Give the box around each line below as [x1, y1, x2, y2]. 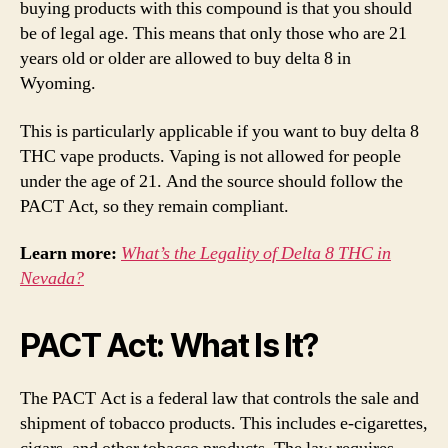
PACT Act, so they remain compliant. [20, 194, 289, 218]
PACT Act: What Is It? [20, 326, 319, 365]
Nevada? [20, 267, 84, 290]
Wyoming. [20, 72, 96, 95]
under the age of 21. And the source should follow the [20, 169, 403, 193]
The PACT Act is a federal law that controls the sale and [20, 387, 419, 410]
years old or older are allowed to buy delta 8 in [20, 47, 351, 70]
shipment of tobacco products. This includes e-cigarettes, [20, 412, 428, 435]
